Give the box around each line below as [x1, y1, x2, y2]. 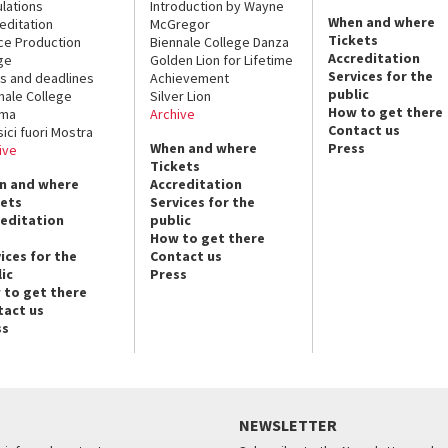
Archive [150, 105, 196, 123]
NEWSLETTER [239, 415, 337, 435]
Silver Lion [150, 87, 212, 105]
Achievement [150, 69, 230, 87]
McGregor [150, 15, 211, 33]
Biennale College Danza [150, 33, 290, 51]
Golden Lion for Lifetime [150, 51, 294, 69]
